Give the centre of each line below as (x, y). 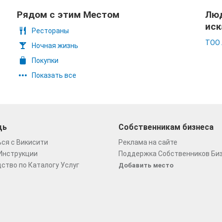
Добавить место (146, 165)
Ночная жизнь (55, 46)
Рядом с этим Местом (68, 15)
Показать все (54, 75)
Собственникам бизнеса (166, 127)
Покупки (45, 60)
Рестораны (50, 31)
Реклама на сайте (148, 142)
